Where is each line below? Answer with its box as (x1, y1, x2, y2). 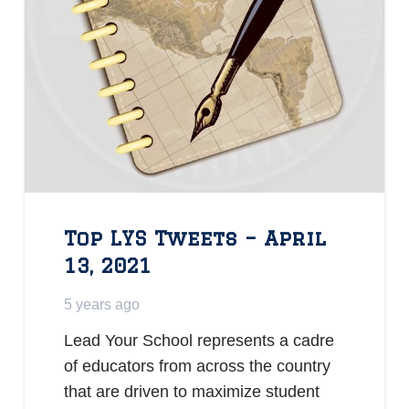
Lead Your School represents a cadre (64, 331, 335, 351)
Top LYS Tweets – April (64, 225, 327, 249)
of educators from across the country (64, 357, 331, 376)
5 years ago (64, 295, 141, 312)
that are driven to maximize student (64, 383, 320, 402)
